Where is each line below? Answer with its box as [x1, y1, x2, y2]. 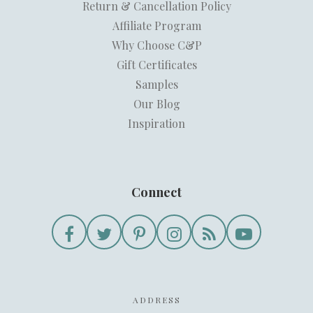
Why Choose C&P [111, 38, 202, 53]
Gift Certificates [116, 57, 197, 73]
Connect [131, 183, 182, 201]
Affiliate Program [112, 18, 201, 34]
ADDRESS [132, 294, 181, 306]
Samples [135, 77, 178, 92]
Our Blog [133, 96, 180, 112]
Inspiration [128, 116, 185, 131]
